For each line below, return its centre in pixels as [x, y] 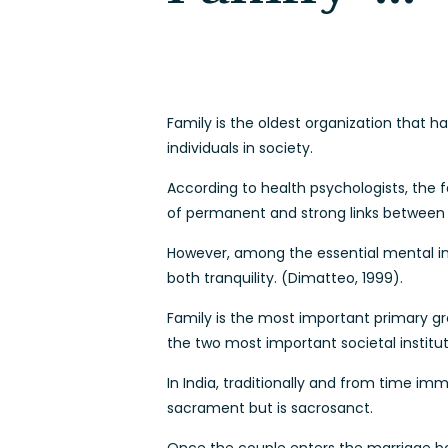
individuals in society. [240, 148]
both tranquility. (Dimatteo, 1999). [285, 278]
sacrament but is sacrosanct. [270, 408]
